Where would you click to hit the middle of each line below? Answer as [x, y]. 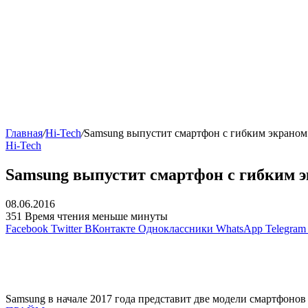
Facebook [27, 229]
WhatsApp [239, 229]
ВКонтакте [110, 229]
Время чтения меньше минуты [96, 217]
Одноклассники [176, 229]
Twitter [66, 229]
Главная [24, 133]
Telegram [286, 229]
